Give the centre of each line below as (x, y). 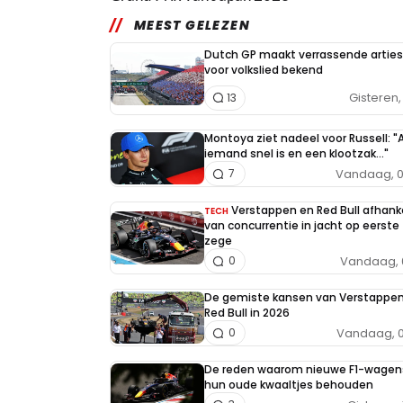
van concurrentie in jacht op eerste (302, 225)
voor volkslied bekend (264, 70)
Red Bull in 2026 (247, 313)
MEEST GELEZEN (192, 25)
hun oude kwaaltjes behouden (289, 385)
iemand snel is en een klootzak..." (296, 153)
